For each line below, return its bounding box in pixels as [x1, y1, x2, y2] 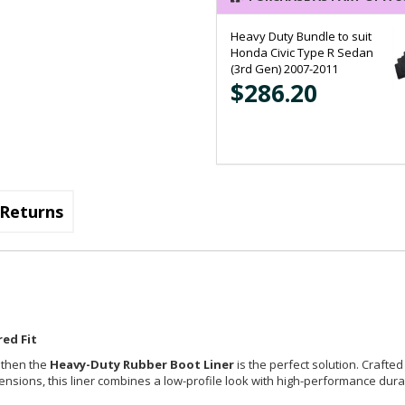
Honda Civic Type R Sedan [231, 44, 373, 61]
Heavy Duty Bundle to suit [231, 28, 372, 45]
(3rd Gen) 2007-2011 [231, 61, 338, 78]
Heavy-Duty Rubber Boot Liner [50, 356, 234, 373]
